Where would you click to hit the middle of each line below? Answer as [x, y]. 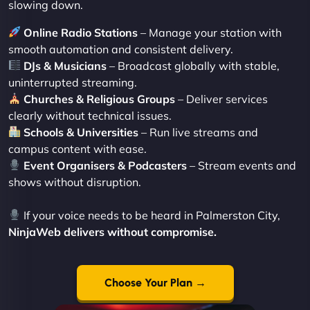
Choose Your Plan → [155, 282]
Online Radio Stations [81, 32]
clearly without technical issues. [90, 115]
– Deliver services [222, 99]
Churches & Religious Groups [100, 99]
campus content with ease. [77, 148]
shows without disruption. [75, 182]
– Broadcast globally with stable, [193, 65]
